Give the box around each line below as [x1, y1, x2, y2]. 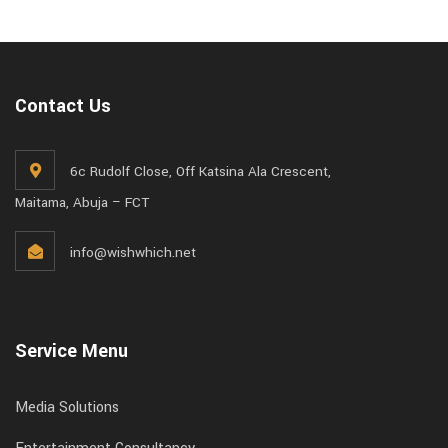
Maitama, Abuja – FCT [15, 192, 149, 212]
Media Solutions [15, 396, 119, 418]
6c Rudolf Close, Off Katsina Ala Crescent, [70, 161, 331, 181]
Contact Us [15, 92, 111, 119]
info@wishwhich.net [70, 242, 196, 262]
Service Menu [15, 337, 128, 364]
